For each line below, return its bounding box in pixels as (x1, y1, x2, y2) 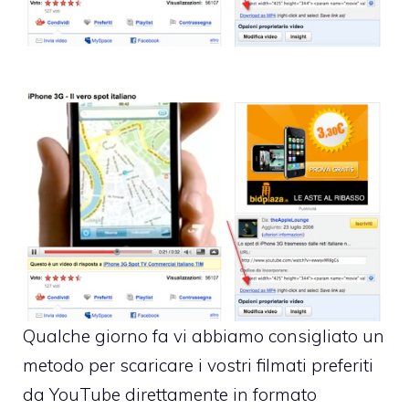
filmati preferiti (257, 354, 373, 377)
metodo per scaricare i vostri (23, 354, 257, 377)
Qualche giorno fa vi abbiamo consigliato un (23, 325, 384, 348)
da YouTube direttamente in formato (23, 383, 317, 406)
